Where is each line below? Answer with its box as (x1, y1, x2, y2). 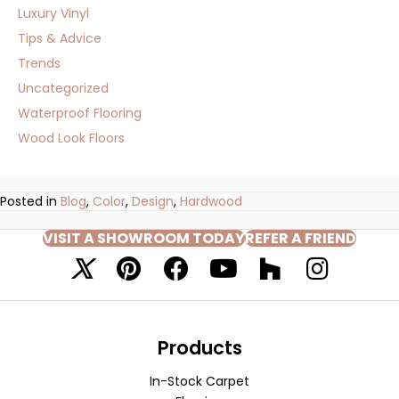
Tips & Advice (18, 29, 102, 47)
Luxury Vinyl (18, 4, 89, 22)
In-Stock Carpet (150, 372, 249, 390)
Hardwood (180, 192, 242, 210)
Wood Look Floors (18, 129, 125, 147)
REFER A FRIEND (245, 228, 356, 248)
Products (157, 335, 242, 361)
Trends (18, 54, 61, 72)
